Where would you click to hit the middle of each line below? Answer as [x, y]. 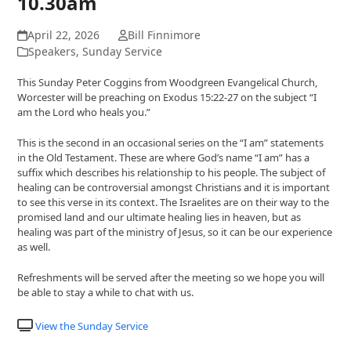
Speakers [52, 52]
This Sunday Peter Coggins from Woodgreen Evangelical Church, [168, 83]
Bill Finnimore [164, 35]
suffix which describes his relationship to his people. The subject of [172, 173]
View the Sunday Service [92, 326]
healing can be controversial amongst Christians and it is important [174, 188]
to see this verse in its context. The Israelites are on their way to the [174, 203]
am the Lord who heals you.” [84, 112]
